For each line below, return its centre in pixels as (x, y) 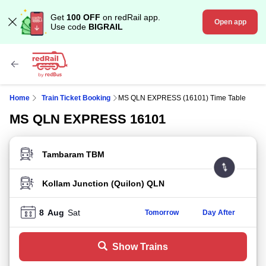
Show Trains (140, 247)
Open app (230, 22)
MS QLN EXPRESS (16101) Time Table (182, 98)
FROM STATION (53, 158)
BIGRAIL (106, 27)
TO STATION (45, 187)
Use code (69, 27)
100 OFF (83, 17)
